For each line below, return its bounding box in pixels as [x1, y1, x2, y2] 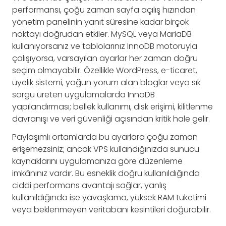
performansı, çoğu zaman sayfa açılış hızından [12, 4, 196, 16]
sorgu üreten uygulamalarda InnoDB [12, 89, 155, 100]
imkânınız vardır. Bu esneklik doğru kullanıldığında [12, 167, 200, 179]
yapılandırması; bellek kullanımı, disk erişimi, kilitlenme [12, 101, 213, 112]
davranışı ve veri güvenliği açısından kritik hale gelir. [12, 113, 210, 125]
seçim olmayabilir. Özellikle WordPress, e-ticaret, [12, 65, 197, 76]
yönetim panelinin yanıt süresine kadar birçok [12, 16, 189, 28]
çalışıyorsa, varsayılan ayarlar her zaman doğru [12, 52, 198, 64]
